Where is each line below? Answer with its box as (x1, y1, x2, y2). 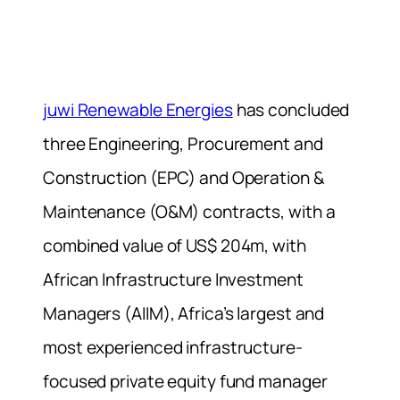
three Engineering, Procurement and (43, 131, 323, 155)
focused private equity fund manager (43, 369, 328, 393)
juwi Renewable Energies (43, 97, 233, 121)
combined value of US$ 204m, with (43, 233, 306, 257)
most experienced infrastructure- (43, 335, 303, 359)
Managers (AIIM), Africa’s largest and (43, 301, 325, 325)
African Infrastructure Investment (43, 267, 304, 291)
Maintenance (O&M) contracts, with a (43, 199, 336, 223)
